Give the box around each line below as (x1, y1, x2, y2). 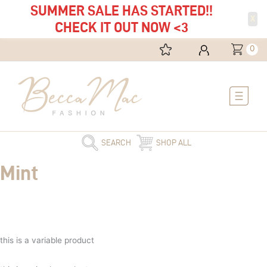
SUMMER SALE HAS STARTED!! (30, 2, 213, 18)
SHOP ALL (156, 138, 191, 147)
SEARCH (101, 138, 131, 147)
